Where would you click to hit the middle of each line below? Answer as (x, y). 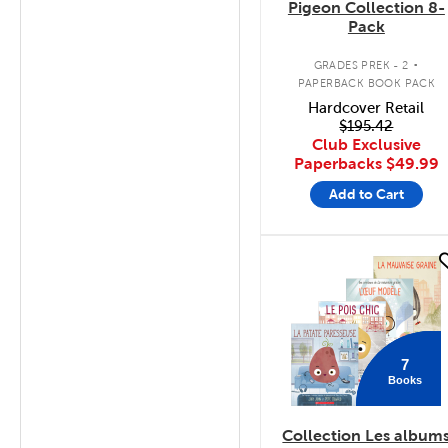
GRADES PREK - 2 (361, 64)
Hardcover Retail (366, 108)
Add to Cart (366, 193)
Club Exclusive (366, 144)
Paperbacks (339, 163)
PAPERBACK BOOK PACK (366, 82)
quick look (326, 263)
